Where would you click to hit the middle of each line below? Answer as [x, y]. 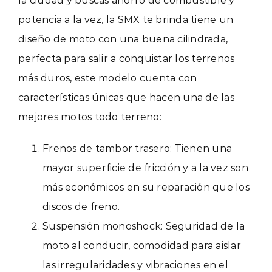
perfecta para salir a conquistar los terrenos [127, 58]
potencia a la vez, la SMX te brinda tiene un [126, 19]
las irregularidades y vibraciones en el [135, 265]
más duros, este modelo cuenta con [108, 78]
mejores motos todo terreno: [90, 117]
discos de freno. [81, 206]
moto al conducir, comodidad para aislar [142, 245]
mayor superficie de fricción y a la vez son [145, 168]
